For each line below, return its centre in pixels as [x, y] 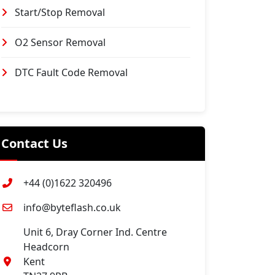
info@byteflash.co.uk [72, 207]
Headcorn [46, 247]
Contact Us [34, 143]
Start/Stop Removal [59, 12]
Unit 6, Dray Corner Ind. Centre [95, 232]
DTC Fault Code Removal [70, 72]
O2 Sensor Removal [59, 42]
